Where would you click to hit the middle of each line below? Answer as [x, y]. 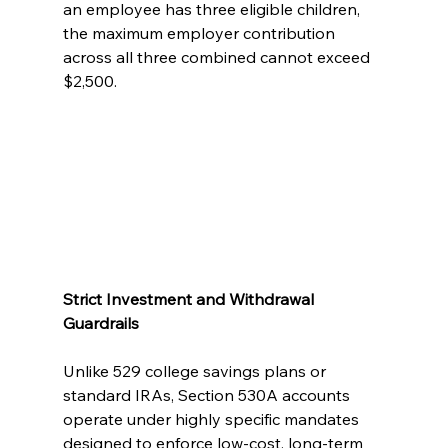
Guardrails [100, 322]
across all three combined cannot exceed [218, 57]
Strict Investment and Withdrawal [190, 298]
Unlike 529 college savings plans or [196, 370]
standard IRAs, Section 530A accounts [208, 394]
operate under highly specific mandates [212, 418]
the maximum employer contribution [200, 33]
